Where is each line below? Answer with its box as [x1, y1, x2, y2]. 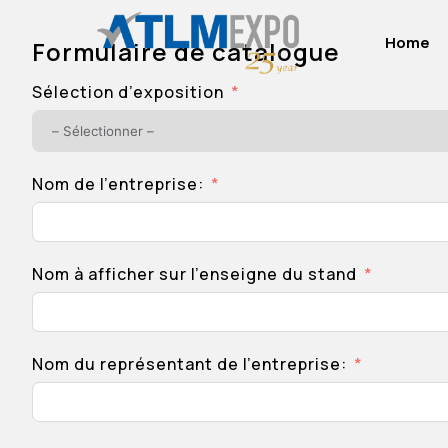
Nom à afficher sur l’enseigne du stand [32, 263, 357, 285]
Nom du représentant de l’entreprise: [32, 353, 347, 375]
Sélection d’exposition [32, 81, 224, 103]
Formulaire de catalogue [32, 35, 340, 68]
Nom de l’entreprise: [32, 173, 204, 195]
